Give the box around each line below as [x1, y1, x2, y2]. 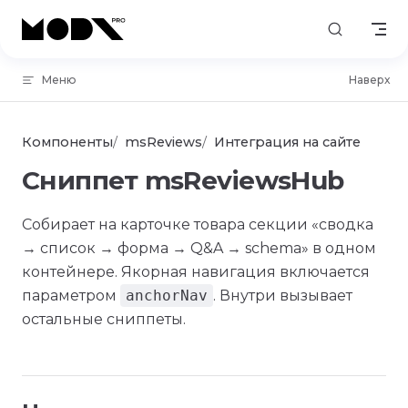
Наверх [349, 73, 390, 87]
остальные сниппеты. [22, 311, 186, 328]
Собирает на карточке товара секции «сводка [22, 216, 373, 233]
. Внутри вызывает [213, 287, 352, 304]
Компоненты [22, 134, 113, 150]
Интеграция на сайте [214, 134, 361, 150]
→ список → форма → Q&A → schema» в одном [22, 240, 376, 257]
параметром [22, 287, 120, 304]
